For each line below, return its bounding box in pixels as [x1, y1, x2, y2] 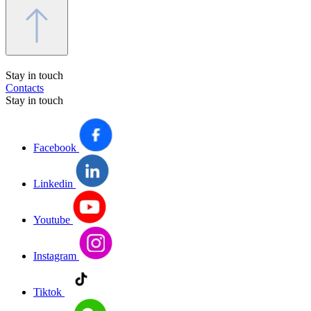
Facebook [33, 142, 76, 154]
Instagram [33, 250, 76, 262]
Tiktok [33, 286, 62, 299]
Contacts [6, 82, 44, 94]
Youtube [33, 214, 70, 226]
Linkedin [33, 178, 73, 190]
